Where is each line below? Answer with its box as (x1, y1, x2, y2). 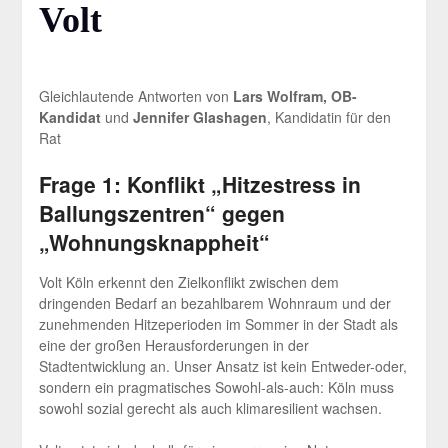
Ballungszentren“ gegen (38, 198, 285, 229)
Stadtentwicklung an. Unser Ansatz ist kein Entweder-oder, (38, 356, 407, 377)
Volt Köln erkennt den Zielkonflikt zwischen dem (38, 272, 339, 293)
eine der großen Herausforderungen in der (38, 335, 309, 356)
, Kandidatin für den (266, 107, 391, 128)
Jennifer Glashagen (132, 107, 267, 128)
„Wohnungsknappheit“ (38, 227, 270, 258)
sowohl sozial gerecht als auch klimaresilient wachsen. (38, 398, 382, 419)
